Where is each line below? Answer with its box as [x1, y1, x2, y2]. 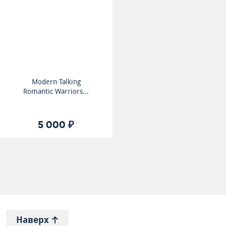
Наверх [16, 214, 51, 225]
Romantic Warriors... [23, 87, 89, 95]
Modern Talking [31, 78, 81, 86]
